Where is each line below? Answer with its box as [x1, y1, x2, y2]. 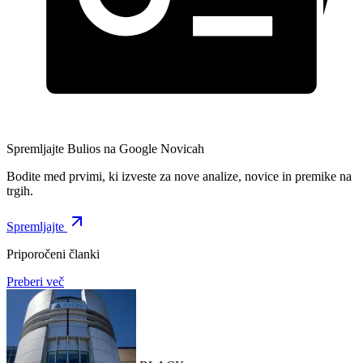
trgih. [6, 184, 33, 199]
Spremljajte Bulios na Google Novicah [6, 142, 204, 156]
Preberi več [6, 275, 64, 289]
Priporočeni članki [6, 247, 100, 262]
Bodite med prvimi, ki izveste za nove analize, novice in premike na [6, 169, 352, 184]
